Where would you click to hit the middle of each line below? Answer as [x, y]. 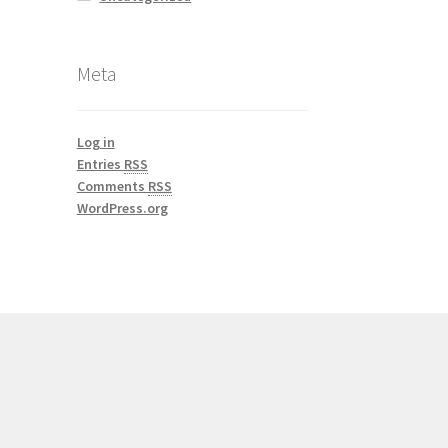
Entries [100, 163]
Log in [95, 141]
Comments [112, 185]
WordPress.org [122, 207]
